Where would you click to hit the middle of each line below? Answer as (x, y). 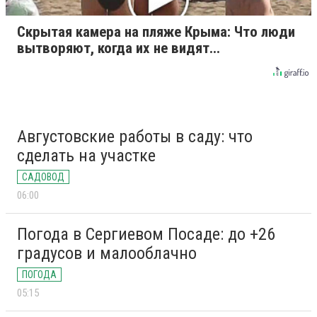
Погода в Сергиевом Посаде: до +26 (146, 235)
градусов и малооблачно (107, 254)
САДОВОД (43, 177)
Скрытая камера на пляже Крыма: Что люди (156, 32)
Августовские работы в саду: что (135, 137)
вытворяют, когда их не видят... (119, 48)
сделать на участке (86, 156)
